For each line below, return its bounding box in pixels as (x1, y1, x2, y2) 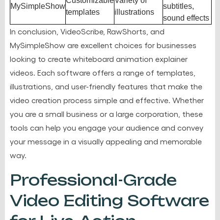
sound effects (163, 13, 209, 22)
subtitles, (163, 1, 194, 10)
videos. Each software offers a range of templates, (10, 67, 195, 77)
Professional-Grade (10, 170, 177, 189)
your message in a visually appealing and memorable (10, 136, 202, 146)
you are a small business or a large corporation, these (10, 109, 203, 118)
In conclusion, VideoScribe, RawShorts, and (10, 26, 165, 36)
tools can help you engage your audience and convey (10, 122, 203, 132)
